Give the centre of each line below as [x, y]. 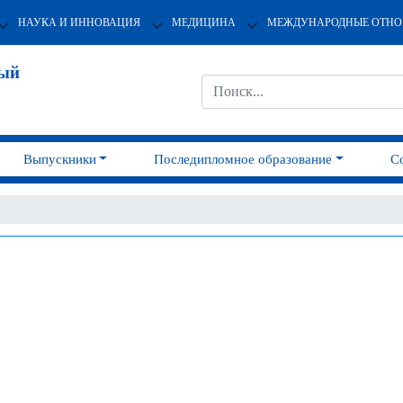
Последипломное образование [243, 159]
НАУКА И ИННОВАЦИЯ [79, 22]
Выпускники [59, 159]
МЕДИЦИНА [203, 22]
